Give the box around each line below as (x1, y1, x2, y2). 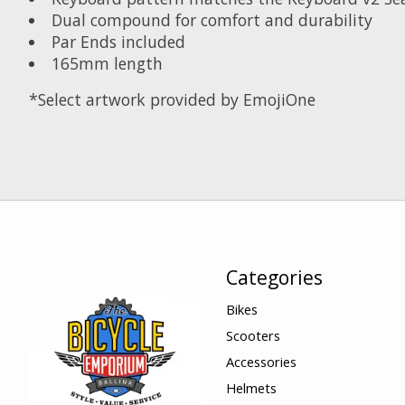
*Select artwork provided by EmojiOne (29, 89, 316, 111)
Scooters (225, 325, 280, 344)
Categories (225, 263, 323, 290)
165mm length (51, 52, 163, 74)
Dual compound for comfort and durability (51, 8, 372, 31)
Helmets (225, 379, 277, 398)
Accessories (225, 353, 297, 372)
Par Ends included (51, 30, 185, 52)
